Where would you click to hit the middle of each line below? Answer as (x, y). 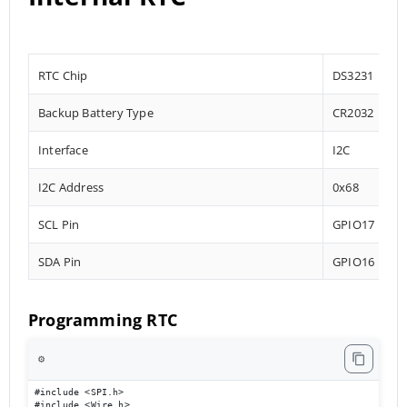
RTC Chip (63, 75)
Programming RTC (103, 319)
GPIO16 (354, 261)
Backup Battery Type (96, 112)
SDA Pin (60, 261)
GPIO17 (354, 224)
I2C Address (71, 187)
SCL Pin (59, 224)
